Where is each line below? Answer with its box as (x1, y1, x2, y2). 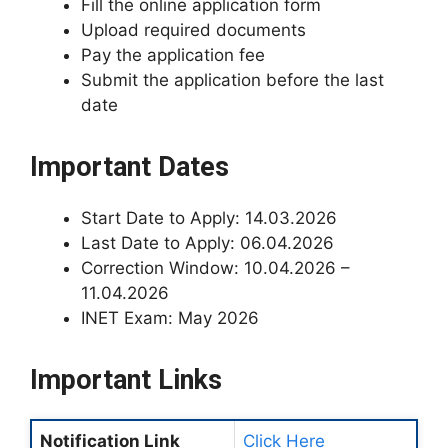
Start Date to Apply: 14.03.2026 (81, 208, 337, 228)
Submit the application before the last (81, 70, 384, 90)
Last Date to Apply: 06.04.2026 (81, 233, 334, 253)
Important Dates (30, 151, 229, 183)
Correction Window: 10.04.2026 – (81, 258, 350, 278)
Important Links (30, 364, 222, 396)
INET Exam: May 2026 (81, 308, 259, 328)
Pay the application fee (81, 45, 265, 65)
